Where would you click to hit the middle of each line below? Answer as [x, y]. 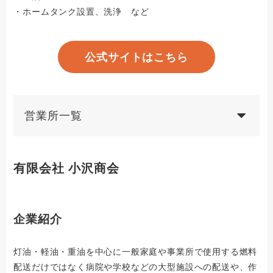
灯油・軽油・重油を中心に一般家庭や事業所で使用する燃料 [136, 252]
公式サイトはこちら [136, 57]
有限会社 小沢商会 [66, 168]
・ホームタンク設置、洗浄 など [81, 11]
